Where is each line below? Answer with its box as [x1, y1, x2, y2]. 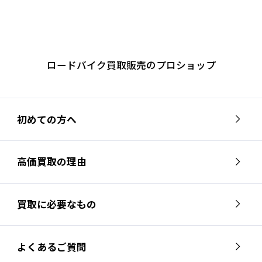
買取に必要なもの [16, 196, 96, 211]
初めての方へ [16, 112, 77, 126]
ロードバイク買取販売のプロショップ [46, 58, 216, 73]
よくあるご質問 [16, 239, 87, 254]
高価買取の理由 [16, 154, 87, 169]
